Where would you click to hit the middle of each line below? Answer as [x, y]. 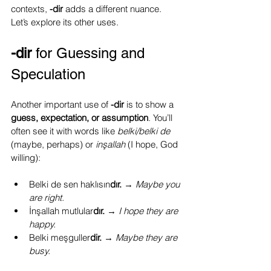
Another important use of [61, 104]
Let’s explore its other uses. [65, 22]
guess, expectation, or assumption [80, 118]
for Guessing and [90, 53]
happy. [42, 224]
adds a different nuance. [113, 9]
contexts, [30, 9]
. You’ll [162, 118]
